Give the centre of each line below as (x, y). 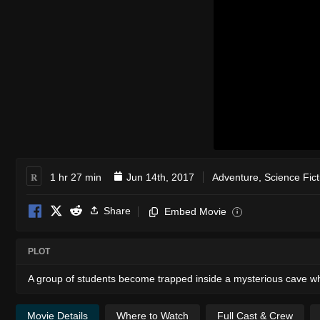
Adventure (235, 177)
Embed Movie (195, 211)
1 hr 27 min (76, 177)
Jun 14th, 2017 (160, 177)
